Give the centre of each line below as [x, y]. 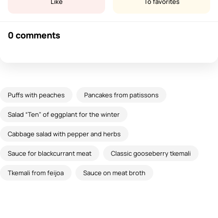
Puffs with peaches [36, 95]
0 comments [34, 35]
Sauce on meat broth [114, 173]
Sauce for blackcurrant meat [50, 153]
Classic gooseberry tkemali [151, 153]
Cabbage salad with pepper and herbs [64, 134]
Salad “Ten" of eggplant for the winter [64, 114]
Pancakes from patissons [121, 95]
